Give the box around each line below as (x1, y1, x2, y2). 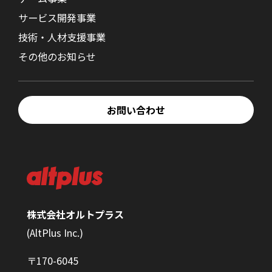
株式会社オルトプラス (26, 207, 124, 222)
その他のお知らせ (18, 49, 97, 64)
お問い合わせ (106, 103, 165, 117)
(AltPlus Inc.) (26, 225, 83, 240)
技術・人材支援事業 (18, 29, 106, 44)
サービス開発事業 (18, 10, 97, 25)
